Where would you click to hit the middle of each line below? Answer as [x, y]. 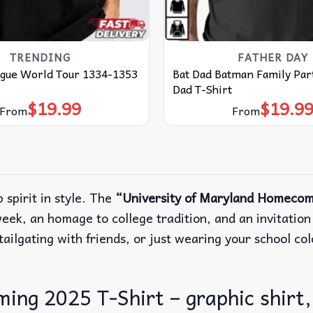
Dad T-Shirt [202, 88]
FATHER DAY [273, 57]
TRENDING [40, 57]
